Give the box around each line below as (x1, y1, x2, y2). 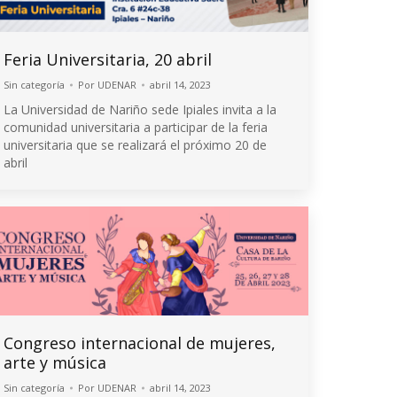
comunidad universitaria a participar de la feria (4, 118, 268, 136)
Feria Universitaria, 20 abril (4, 48, 212, 70)
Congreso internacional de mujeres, (4, 331, 276, 354)
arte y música (4, 351, 106, 373)
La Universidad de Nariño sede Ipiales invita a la (4, 100, 276, 118)
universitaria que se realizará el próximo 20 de (4, 136, 267, 153)
